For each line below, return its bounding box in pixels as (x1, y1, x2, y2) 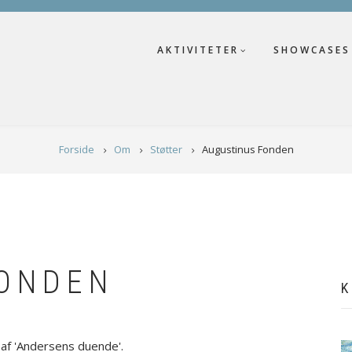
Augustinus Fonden (201, 142, 294, 156)
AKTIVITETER (157, 43, 239, 57)
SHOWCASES (273, 43, 350, 57)
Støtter (149, 142, 182, 156)
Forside (58, 142, 94, 156)
